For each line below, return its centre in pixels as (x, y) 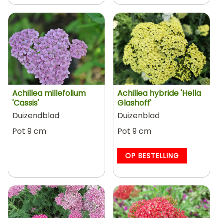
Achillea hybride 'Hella (159, 93)
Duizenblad (138, 116)
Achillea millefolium (49, 93)
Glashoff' (134, 103)
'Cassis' (26, 103)
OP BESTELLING (152, 156)
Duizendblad (36, 116)
